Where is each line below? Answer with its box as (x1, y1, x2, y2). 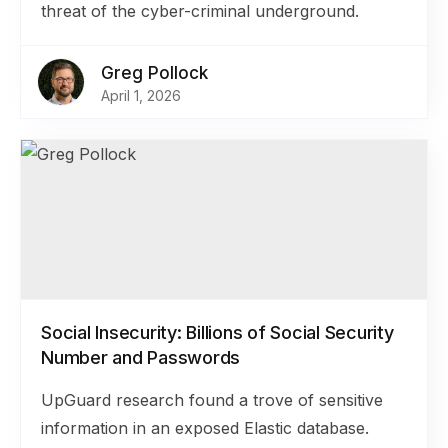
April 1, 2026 (101, 87, 181, 104)
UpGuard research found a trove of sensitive (41, 390, 383, 410)
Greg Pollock (101, 63, 208, 83)
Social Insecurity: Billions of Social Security (41, 322, 394, 343)
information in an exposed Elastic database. (41, 418, 369, 438)
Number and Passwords (41, 347, 240, 368)
